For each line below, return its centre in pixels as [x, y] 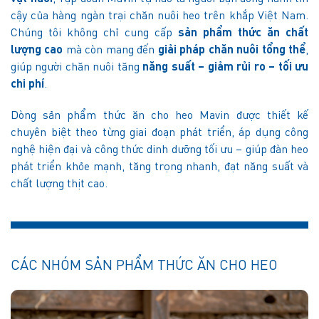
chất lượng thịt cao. [59, 184]
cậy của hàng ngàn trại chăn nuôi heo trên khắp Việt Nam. [159, 16]
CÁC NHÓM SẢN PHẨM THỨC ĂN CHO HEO [144, 266]
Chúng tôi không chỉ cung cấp [94, 33]
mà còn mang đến [110, 50]
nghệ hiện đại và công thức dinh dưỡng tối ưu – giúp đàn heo [159, 150]
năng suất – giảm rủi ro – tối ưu [226, 67]
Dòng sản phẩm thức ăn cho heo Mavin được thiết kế [159, 116]
